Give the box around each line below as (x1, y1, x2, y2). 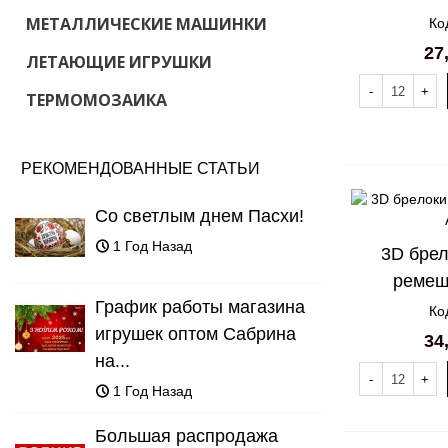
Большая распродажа (95, 426, 278, 446)
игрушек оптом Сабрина (95, 324, 296, 344)
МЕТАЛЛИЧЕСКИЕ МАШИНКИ (26, 13, 267, 35)
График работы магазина (95, 297, 305, 317)
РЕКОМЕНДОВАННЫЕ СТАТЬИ (21, 160, 260, 177)
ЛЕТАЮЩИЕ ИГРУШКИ (26, 51, 212, 73)
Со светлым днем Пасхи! (95, 206, 304, 226)
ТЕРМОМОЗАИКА (26, 89, 167, 111)
